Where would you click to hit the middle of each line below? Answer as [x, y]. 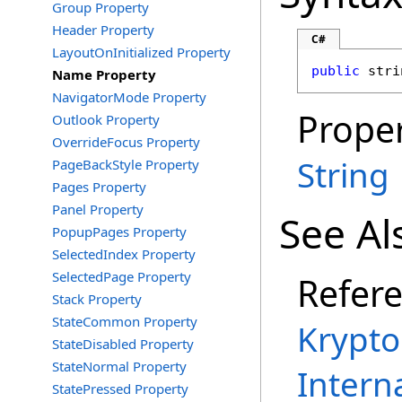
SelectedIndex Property [124, 254]
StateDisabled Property [123, 344]
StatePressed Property [120, 389]
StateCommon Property [125, 321]
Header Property [103, 30]
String [343, 175]
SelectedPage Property [122, 276]
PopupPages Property [119, 232]
